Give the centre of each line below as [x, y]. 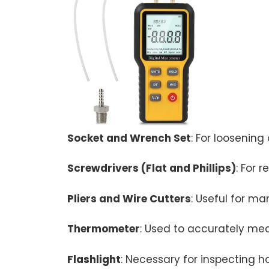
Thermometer [104, 229]
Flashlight [94, 259]
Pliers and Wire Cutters [129, 198]
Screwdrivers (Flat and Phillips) [152, 168]
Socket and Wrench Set [129, 138]
